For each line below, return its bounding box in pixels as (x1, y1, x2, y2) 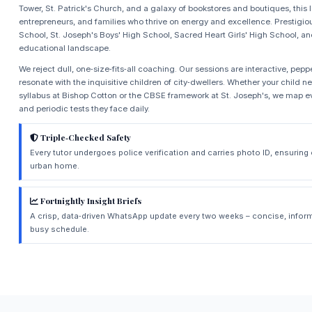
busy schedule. (30, 224, 90, 234)
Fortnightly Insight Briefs (38, 195, 142, 207)
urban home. (30, 160, 80, 171)
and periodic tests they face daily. (18, 103, 150, 114)
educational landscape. (18, 42, 111, 53)
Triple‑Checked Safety (38, 131, 132, 143)
